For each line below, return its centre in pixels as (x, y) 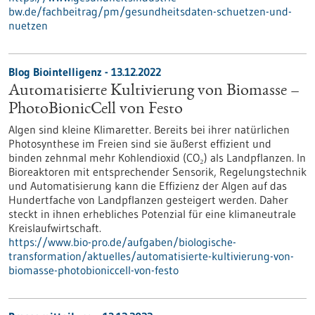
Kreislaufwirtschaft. (55, 228)
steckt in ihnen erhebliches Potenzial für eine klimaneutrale (152, 214)
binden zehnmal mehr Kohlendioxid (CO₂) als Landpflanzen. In (157, 157)
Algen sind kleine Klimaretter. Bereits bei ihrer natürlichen (149, 129)
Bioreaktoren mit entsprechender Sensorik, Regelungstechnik (157, 172)
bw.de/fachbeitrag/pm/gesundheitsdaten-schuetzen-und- (150, 11)
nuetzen (28, 25)
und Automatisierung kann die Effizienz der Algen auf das (148, 186)
